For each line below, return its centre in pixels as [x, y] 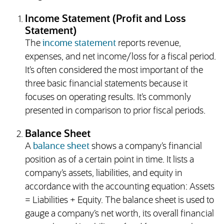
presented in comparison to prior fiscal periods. [115, 111]
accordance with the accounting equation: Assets [119, 187]
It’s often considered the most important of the [114, 71]
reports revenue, [148, 44]
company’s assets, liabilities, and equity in [103, 174]
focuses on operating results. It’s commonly [108, 98]
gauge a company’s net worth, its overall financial [119, 214]
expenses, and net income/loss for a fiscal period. [120, 57]
